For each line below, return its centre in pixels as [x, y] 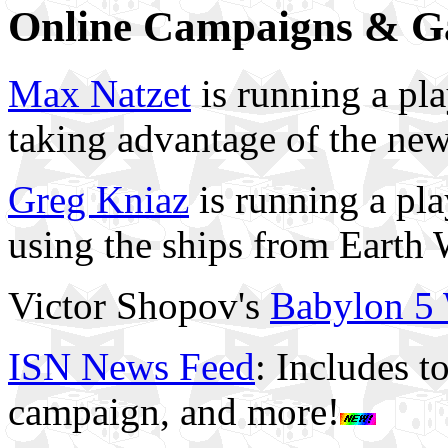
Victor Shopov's [139, 305]
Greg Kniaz [98, 199]
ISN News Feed [131, 366]
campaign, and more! [174, 411]
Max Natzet [99, 93]
